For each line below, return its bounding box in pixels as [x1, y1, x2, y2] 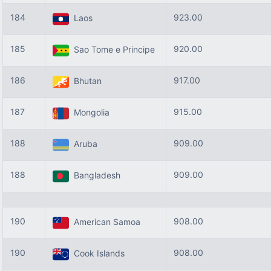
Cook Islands [69, 248, 125, 259]
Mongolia [69, 107, 109, 118]
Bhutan [69, 76, 102, 87]
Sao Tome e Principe [69, 44, 155, 55]
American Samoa [69, 217, 140, 227]
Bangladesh [69, 170, 120, 181]
